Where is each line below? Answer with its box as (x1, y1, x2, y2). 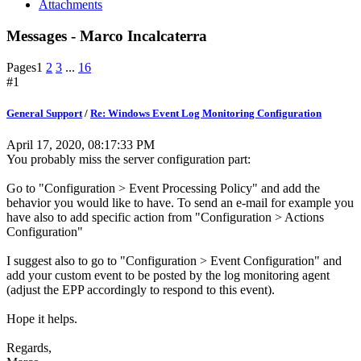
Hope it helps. (6, 311, 77, 326)
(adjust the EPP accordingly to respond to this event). (6, 282, 275, 297)
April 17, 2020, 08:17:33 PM (6, 137, 155, 151)
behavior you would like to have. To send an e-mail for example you (6, 195, 354, 210)
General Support (6, 106, 82, 119)
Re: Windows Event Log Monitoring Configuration (90, 106, 322, 119)
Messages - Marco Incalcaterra (6, 27, 207, 44)
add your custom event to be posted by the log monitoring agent (6, 268, 330, 282)
